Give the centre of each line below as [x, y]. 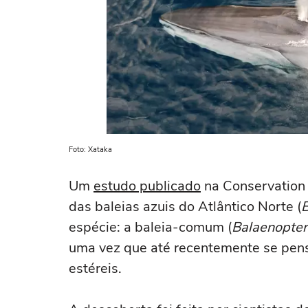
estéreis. [95, 268]
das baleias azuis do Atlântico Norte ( [185, 207]
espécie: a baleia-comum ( [150, 227]
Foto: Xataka [90, 150]
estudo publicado [147, 186]
